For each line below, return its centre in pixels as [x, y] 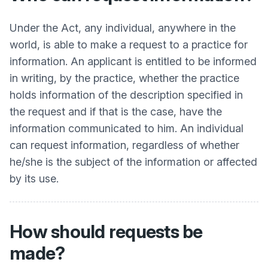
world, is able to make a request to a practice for [129, 45]
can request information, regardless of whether [124, 145]
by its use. [34, 179]
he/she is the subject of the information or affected [133, 162]
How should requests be [106, 232]
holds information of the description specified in [126, 95]
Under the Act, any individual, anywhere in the [123, 28]
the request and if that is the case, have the [116, 112]
